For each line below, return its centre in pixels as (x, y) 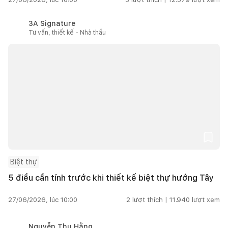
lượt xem (206, 199)
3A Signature (52, 23)
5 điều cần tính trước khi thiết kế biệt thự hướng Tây (111, 178)
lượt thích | (150, 199)
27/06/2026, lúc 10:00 (43, 199)
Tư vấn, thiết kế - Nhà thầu (67, 32)
